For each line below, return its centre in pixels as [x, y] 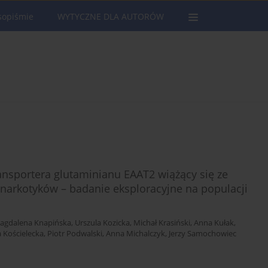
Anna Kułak [214, 223]
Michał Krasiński [162, 223]
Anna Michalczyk [135, 234]
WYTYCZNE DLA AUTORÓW [111, 16]
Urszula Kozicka [102, 223]
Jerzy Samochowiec [202, 234]
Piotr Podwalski [75, 234]
